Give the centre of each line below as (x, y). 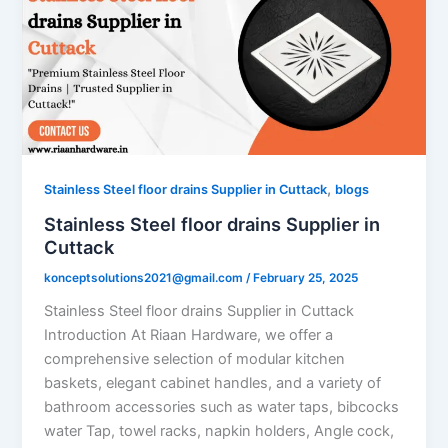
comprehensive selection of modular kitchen (195, 358)
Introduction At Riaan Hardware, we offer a (189, 334)
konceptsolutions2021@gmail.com (145, 277)
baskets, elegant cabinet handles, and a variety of (213, 382)
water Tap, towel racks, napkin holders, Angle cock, (219, 430)
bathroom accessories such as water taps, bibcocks (222, 406)
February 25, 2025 (306, 277)
